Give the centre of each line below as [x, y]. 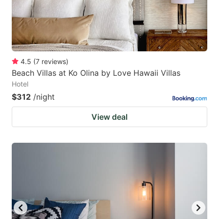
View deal [109, 117]
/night [44, 97]
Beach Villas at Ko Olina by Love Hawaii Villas [96, 73]
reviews [54, 61]
